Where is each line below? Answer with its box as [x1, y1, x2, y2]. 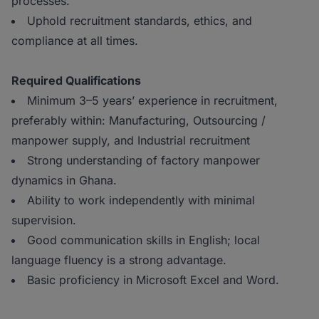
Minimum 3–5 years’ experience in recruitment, [27, 93, 278, 108]
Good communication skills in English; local [27, 233, 260, 247]
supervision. [11, 213, 76, 227]
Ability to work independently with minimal [27, 193, 255, 207]
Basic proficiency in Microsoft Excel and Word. [27, 273, 279, 287]
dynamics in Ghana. [11, 173, 117, 187]
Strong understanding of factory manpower [27, 153, 260, 167]
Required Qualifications [11, 73, 141, 88]
